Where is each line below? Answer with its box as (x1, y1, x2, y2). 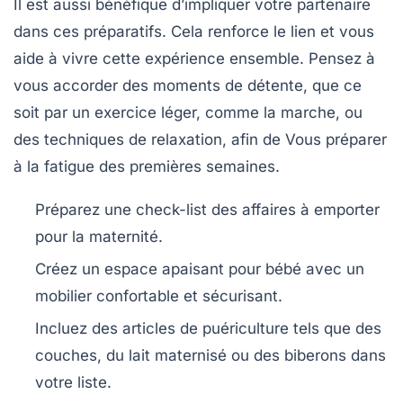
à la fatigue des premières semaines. (13, 157, 280, 176)
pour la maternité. (35, 228, 163, 246)
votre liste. (35, 373, 112, 392)
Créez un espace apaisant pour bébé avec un (35, 260, 364, 279)
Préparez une (35, 201, 136, 219)
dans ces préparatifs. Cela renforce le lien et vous (13, 22, 374, 41)
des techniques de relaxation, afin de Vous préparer (13, 130, 387, 149)
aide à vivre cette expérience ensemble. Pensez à (13, 49, 375, 68)
